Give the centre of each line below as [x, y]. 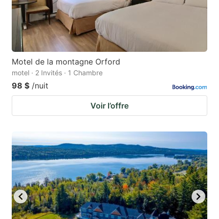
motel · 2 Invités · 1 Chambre [57, 72]
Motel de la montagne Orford [66, 61]
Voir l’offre [109, 105]
